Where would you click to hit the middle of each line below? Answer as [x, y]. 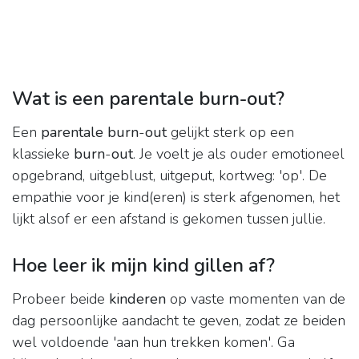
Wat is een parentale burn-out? [148, 99]
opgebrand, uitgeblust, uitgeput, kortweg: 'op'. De [169, 176]
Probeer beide [61, 299]
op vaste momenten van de [256, 299]
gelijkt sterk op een [230, 133]
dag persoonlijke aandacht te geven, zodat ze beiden [179, 321]
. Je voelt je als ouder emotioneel [239, 154]
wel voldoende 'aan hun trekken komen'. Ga [153, 343]
